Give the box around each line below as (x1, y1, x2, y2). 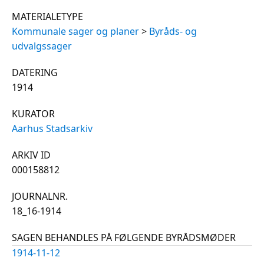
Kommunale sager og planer (12, 24, 139, 38)
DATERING (12, 65, 58, 79)
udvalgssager (12, 39, 72, 52)
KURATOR (12, 107, 55, 120)
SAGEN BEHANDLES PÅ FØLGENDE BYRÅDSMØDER (12, 230, 236, 244)
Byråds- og (149, 24, 197, 38)
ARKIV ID (12, 148, 51, 161)
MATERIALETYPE (12, 9, 83, 23)
